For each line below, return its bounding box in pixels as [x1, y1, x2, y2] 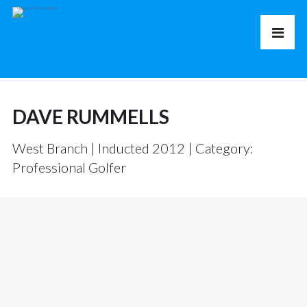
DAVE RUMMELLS [12, 105, 169, 128]
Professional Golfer [12, 159, 126, 175]
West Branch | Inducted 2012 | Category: [12, 140, 254, 156]
